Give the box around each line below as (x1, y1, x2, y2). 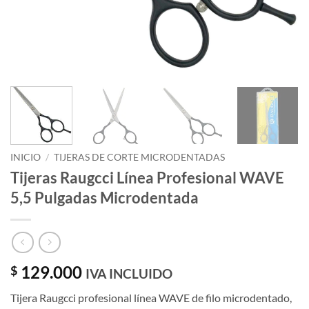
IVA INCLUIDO (86, 266, 172, 282)
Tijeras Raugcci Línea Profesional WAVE (10, 168, 284, 187)
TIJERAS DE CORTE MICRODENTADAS (54, 151, 226, 163)
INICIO (10, 151, 41, 163)
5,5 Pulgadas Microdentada (10, 188, 199, 207)
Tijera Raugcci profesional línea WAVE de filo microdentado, (10, 291, 292, 305)
